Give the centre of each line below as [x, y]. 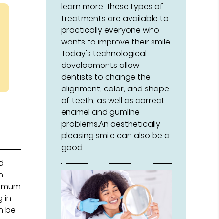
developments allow [100, 65]
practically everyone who [110, 30]
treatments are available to [115, 18]
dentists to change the [106, 77]
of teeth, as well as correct [113, 100]
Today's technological [104, 53]
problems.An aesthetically [111, 124]
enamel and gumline [101, 112]
